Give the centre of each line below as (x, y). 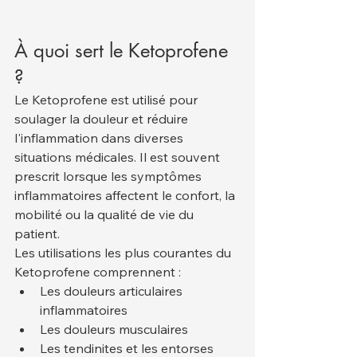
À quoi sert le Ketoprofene (124, 50)
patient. (37, 233)
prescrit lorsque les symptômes (110, 176)
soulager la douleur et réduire (103, 118)
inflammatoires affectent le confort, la (126, 195)
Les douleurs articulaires (113, 290)
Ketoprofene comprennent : (98, 271)
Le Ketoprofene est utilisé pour (108, 99)
